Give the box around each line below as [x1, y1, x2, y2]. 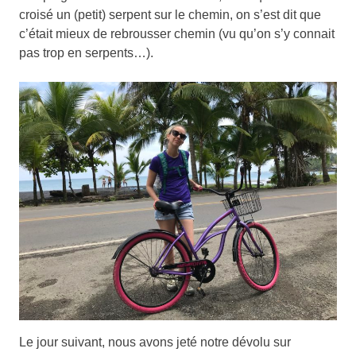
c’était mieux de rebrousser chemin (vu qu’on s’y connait [19, 26, 335, 41]
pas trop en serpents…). [19, 45, 153, 60]
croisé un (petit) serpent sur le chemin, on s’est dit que [19, 7, 321, 21]
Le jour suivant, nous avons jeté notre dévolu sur [19, 335, 291, 349]
